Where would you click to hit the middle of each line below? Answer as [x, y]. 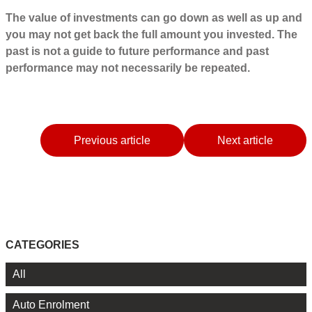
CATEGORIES [42, 244]
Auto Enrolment [51, 304]
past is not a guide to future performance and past [137, 52]
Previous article [112, 141]
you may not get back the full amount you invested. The [151, 35]
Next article [245, 141]
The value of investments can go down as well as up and [154, 18]
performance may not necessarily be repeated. [128, 68]
